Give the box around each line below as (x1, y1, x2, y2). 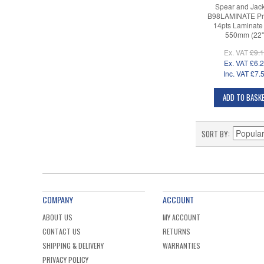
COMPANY (42, 193, 73, 206)
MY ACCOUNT (163, 212, 200, 223)
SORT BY (202, 127, 228, 140)
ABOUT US (42, 212, 72, 223)
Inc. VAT (223, 68, 249, 79)
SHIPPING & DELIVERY (42, 240, 104, 251)
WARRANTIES (163, 240, 200, 251)
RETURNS (163, 226, 190, 237)
